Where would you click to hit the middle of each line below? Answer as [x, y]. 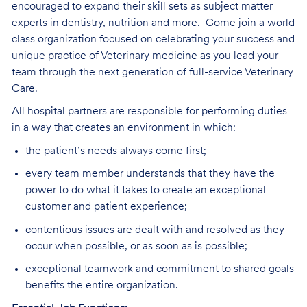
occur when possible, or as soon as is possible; [136, 246]
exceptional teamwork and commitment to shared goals [159, 270]
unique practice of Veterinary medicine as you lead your [145, 56]
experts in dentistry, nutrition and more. [108, 23]
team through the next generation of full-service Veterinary [152, 72]
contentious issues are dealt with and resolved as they [155, 230]
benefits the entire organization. [101, 286]
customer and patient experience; [106, 207]
